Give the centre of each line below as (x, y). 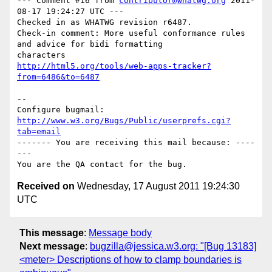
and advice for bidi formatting (90, 44)
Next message (52, 246)
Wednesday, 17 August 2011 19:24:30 (157, 186)
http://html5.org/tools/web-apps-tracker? (114, 66)
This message (52, 233)
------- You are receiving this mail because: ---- (136, 143)
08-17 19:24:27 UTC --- (70, 12)
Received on (46, 186)
